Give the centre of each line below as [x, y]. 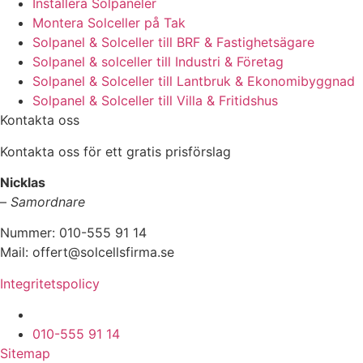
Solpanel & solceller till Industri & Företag [158, 62]
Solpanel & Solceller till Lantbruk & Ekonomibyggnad [194, 81]
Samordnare [48, 202]
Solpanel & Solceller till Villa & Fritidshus [155, 101]
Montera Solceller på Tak [109, 23]
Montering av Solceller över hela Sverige [157, 315]
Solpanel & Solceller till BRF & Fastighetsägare [173, 43]
